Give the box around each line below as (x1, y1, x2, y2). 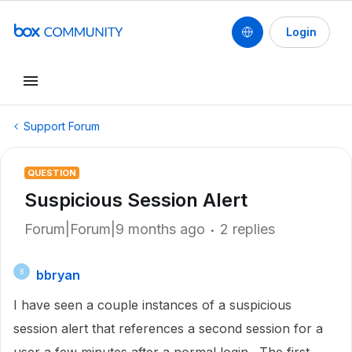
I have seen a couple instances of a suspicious (13, 297, 291, 313)
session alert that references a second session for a (13, 321, 323, 336)
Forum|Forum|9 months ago (24, 221, 205, 237)
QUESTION (27, 167, 76, 178)
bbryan (36, 267, 80, 283)
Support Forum (24, 119, 100, 133)
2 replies (220, 221, 275, 237)
